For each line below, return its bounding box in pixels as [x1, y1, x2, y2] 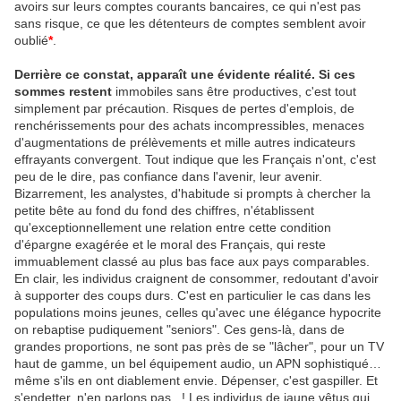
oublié [14, 33, 48, 48]
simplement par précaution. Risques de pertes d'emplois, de [14, 101, 354, 116]
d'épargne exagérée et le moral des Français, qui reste [14, 237, 326, 252]
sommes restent [14, 84, 112, 99]
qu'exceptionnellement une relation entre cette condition [14, 220, 331, 235]
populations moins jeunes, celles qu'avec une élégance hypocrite [14, 305, 381, 320]
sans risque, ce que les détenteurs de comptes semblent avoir [14, 16, 366, 31]
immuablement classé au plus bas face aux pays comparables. [14, 254, 370, 269]
